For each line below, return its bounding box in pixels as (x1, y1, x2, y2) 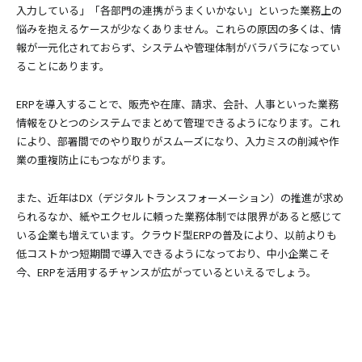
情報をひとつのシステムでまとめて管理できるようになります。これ (16, 115, 340, 130)
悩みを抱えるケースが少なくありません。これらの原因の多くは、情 (16, 21, 341, 36)
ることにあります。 (16, 58, 110, 74)
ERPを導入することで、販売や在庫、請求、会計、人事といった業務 (16, 96, 339, 112)
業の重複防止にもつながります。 (16, 152, 172, 167)
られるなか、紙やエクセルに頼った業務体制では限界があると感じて (16, 208, 342, 224)
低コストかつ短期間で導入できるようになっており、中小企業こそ (16, 246, 330, 261)
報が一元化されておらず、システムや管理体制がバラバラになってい (16, 40, 340, 55)
